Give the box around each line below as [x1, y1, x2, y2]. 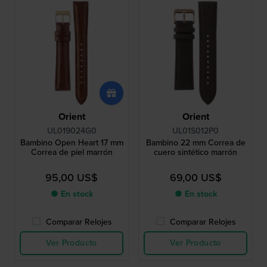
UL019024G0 [46, 125, 97, 138]
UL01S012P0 [172, 125, 219, 138]
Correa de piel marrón [30, 146, 113, 159]
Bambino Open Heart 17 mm [20, 136, 123, 150]
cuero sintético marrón [154, 146, 237, 159]
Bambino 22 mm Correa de [145, 136, 246, 150]
